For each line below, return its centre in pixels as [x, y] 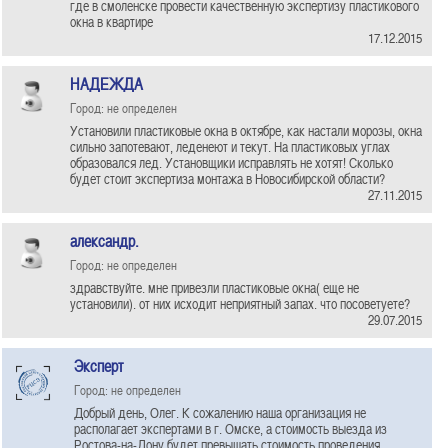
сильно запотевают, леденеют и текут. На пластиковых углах [230, 146]
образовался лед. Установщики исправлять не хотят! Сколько [231, 162]
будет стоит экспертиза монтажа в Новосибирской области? [227, 178]
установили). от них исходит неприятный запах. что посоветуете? [240, 303]
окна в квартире [111, 21]
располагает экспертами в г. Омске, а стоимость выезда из [230, 428]
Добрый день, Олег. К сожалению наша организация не [220, 412]
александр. [104, 241]
